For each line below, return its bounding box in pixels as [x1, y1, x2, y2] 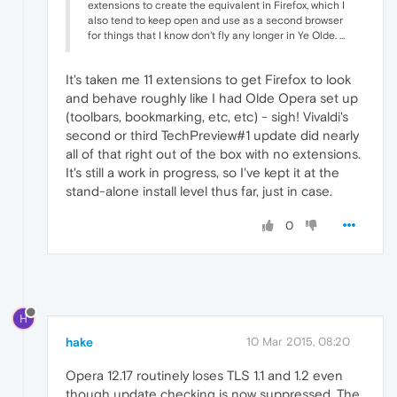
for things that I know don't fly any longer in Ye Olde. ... [88, 28, 345, 42]
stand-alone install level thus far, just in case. [66, 183, 332, 198]
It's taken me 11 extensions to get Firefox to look [66, 71, 351, 87]
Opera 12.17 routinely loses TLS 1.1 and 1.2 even [66, 367, 343, 383]
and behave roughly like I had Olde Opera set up [66, 90, 358, 105]
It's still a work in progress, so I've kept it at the [66, 164, 339, 180]
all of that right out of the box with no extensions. [66, 145, 361, 161]
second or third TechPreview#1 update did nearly [66, 127, 359, 143]
